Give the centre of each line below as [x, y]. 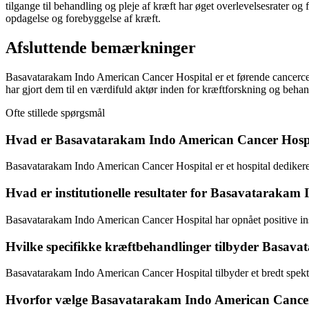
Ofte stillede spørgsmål [55, 113]
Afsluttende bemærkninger [101, 48]
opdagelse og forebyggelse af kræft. [83, 19]
